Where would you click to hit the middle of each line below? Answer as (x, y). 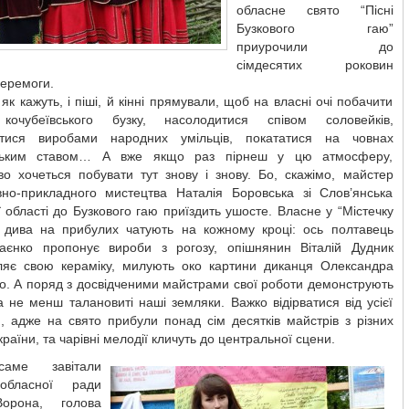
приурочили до (315, 47)
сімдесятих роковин (315, 65)
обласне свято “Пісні (315, 10)
